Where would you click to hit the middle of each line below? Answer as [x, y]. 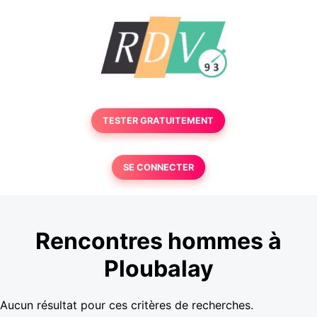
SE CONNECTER [158, 167]
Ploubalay [158, 269]
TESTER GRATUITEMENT [158, 121]
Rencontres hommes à [158, 241]
